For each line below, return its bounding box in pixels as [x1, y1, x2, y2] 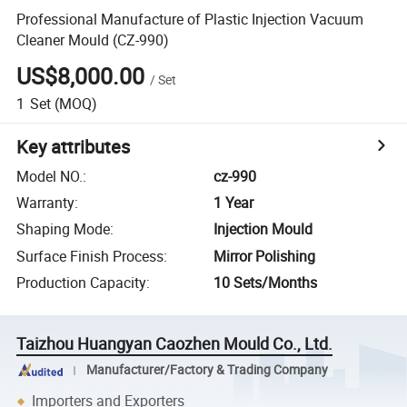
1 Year [213, 193, 254, 213]
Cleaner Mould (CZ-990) [16, 29, 170, 50]
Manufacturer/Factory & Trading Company [85, 362, 328, 378]
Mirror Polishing [213, 245, 316, 266]
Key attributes [16, 134, 131, 159]
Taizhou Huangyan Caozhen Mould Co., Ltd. [16, 333, 333, 355]
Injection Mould [213, 219, 313, 240]
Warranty [16, 193, 75, 213]
